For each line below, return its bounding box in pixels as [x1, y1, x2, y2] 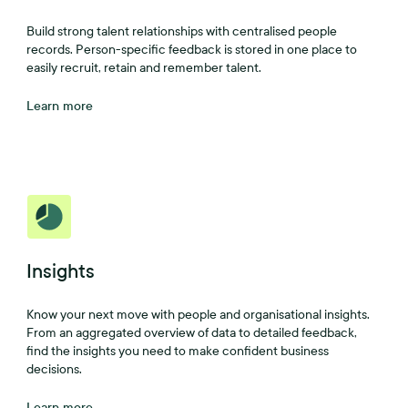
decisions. [26, 362, 83, 377]
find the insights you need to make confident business [26, 343, 330, 359]
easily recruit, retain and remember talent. [26, 60, 262, 76]
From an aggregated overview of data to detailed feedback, [26, 325, 358, 341]
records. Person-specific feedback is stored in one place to [26, 42, 358, 57]
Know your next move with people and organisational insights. [26, 307, 371, 322]
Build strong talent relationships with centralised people [26, 24, 338, 39]
